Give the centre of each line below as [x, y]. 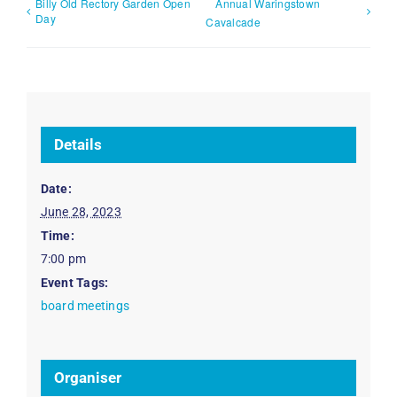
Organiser [87, 378]
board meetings [85, 306]
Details [78, 145]
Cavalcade [233, 21]
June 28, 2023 [81, 212]
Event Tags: [74, 283]
